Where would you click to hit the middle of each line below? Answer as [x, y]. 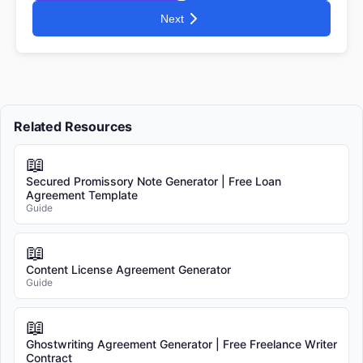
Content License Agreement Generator [128, 269]
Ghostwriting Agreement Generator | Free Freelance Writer [181, 344]
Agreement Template [82, 194]
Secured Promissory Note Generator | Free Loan [154, 181]
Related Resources [73, 126]
